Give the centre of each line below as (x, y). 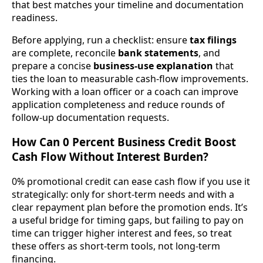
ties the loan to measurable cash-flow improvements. (130, 78)
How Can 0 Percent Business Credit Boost (124, 142)
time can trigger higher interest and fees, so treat (122, 233)
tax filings (213, 40)
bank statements (158, 53)
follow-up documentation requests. (90, 117)
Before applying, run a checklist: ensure (101, 40)
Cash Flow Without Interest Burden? (110, 157)
